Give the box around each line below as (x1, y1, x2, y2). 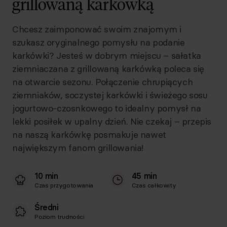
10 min (34, 171, 58, 181)
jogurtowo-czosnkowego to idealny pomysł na (12, 102, 201, 114)
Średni (34, 202, 59, 212)
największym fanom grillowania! (12, 142, 144, 154)
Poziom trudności (34, 213, 85, 220)
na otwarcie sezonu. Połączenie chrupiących (12, 76, 193, 88)
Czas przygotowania (34, 181, 93, 189)
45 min (131, 171, 157, 181)
